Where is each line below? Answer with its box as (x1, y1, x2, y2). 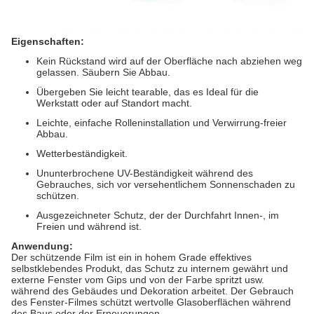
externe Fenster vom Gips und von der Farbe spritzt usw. (11, 274, 264, 286)
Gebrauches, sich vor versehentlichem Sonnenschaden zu (36, 179, 295, 191)
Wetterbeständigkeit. (36, 148, 128, 160)
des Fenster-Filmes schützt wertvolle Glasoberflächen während (11, 296, 291, 308)
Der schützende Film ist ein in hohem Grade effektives (11, 252, 252, 264)
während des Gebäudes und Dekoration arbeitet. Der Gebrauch (11, 285, 294, 297)
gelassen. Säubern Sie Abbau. (36, 67, 170, 78)
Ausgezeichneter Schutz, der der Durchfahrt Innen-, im (36, 210, 279, 221)
